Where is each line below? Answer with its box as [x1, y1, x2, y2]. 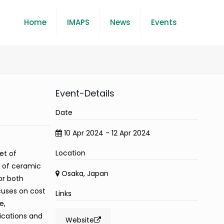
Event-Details [55, 87, 114, 99]
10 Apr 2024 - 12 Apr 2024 [63, 128, 150, 138]
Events [151, 17, 177, 27]
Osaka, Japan [59, 168, 108, 178]
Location [55, 148, 85, 158]
